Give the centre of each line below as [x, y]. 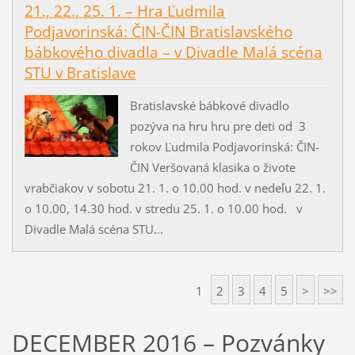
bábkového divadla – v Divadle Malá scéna [173, 53]
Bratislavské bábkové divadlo [209, 105]
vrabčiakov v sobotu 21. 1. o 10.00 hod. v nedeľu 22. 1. [175, 187]
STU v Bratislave [80, 73]
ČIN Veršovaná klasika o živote [212, 167]
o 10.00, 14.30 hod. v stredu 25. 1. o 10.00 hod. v [163, 208]
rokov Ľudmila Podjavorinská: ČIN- [224, 146]
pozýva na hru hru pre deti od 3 [218, 126]
